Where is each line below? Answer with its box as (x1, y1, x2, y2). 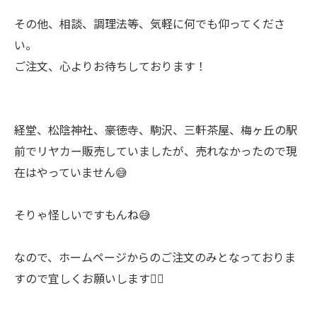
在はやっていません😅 (14, 163, 127, 180)
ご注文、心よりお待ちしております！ (14, 57, 207, 74)
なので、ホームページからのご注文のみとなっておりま (14, 248, 296, 265)
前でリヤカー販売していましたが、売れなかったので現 (14, 142, 297, 159)
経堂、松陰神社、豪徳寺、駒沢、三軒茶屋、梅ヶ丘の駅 (14, 121, 297, 138)
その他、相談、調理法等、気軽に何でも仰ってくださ (14, 15, 285, 32)
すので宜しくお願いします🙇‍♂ (14, 270, 164, 287)
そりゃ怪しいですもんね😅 (14, 206, 151, 223)
